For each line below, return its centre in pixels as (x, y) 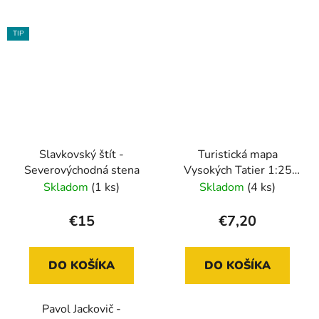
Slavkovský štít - (82, 154)
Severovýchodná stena (82, 170)
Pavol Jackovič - (82, 309)
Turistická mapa (237, 154)
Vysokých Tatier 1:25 (237, 170)
